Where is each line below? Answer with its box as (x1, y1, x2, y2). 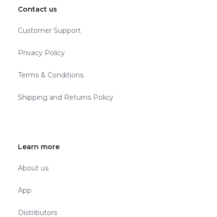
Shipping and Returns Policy (18, 93, 114, 102)
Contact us (18, 4, 58, 14)
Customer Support (18, 26, 81, 35)
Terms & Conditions (18, 70, 84, 79)
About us (18, 163, 49, 172)
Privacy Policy (18, 48, 65, 57)
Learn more (18, 142, 60, 151)
